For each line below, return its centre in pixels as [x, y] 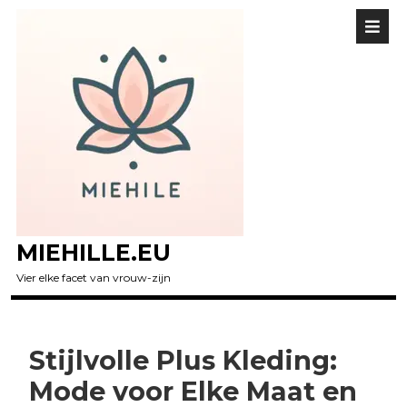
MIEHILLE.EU [94, 253]
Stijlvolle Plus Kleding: [183, 360]
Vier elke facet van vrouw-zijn [94, 278]
